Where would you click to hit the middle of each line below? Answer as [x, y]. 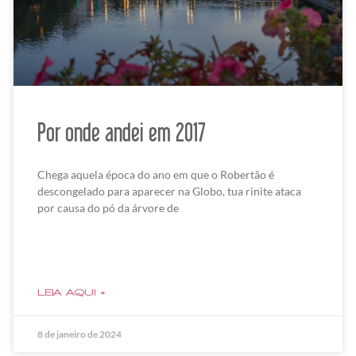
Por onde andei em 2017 [122, 132]
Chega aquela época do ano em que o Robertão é [156, 175]
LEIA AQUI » [72, 293]
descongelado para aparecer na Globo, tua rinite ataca [170, 192]
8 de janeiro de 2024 [80, 335]
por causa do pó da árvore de [108, 208]
